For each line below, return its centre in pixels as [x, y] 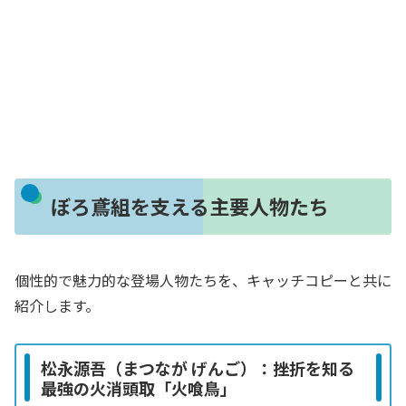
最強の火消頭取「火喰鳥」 [139, 387]
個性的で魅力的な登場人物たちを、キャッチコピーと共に [203, 280]
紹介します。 [57, 305]
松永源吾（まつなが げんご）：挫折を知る [198, 367]
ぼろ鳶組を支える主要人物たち [189, 206]
